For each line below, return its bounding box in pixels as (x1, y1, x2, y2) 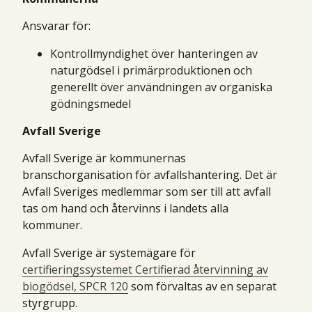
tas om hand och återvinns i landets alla (22, 200, 228, 216)
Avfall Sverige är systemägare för (22, 244, 196, 260)
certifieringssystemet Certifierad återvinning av (22, 261, 268, 277)
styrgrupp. (22, 295, 80, 311)
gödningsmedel (50, 95, 131, 111)
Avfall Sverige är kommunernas (22, 150, 186, 166)
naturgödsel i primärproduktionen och (50, 62, 252, 78)
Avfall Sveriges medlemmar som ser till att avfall (22, 183, 271, 199)
